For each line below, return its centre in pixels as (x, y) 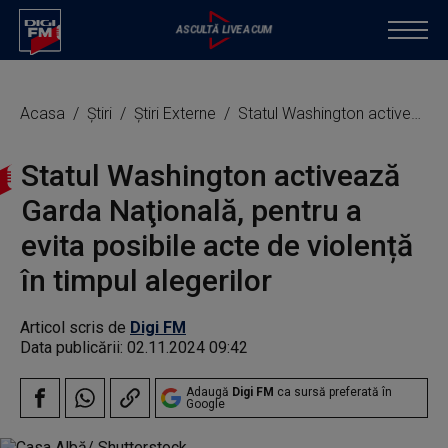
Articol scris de (75, 327)
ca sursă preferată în (333, 392)
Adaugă (209, 392)
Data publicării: (73, 347)
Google (205, 404)
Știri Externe (177, 113)
